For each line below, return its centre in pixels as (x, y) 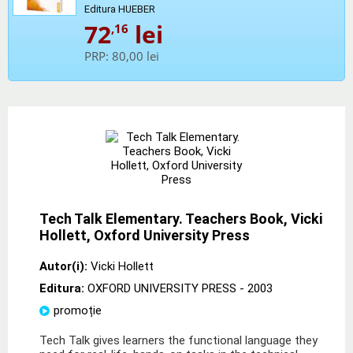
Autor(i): (63, 266)
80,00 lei (136, 56)
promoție (78, 310)
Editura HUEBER (120, 9)
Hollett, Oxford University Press (145, 235)
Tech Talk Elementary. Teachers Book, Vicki (181, 218)
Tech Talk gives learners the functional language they (178, 340)
